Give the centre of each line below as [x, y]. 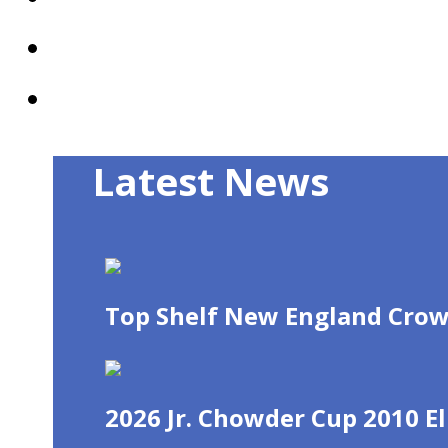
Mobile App [133, 48]
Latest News [211, 181]
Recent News [143, 99]
